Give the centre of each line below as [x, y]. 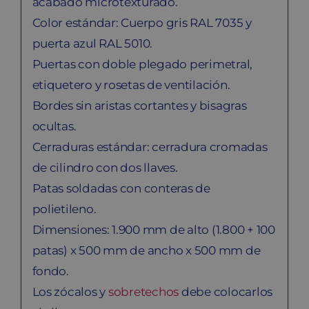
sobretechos [143, 291]
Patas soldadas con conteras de [121, 188]
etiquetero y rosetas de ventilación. [131, 84]
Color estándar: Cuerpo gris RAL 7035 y [142, 22]
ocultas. [54, 126]
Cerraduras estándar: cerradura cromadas [150, 147]
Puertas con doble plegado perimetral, [142, 64]
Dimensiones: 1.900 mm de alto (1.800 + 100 [153, 229]
